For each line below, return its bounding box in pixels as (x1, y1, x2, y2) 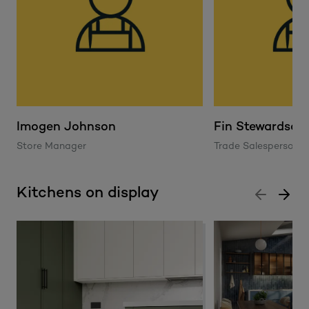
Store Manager (17, 141, 86, 152)
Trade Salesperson (214, 141, 300, 152)
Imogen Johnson (17, 120, 116, 134)
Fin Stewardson (214, 120, 306, 134)
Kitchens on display (17, 185, 159, 201)
